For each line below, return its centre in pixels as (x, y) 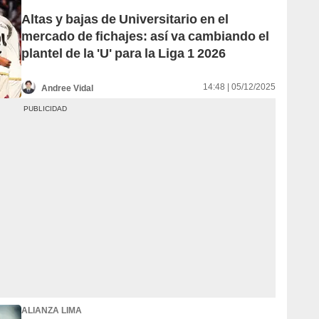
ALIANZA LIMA (52, 310)
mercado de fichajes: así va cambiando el (145, 36)
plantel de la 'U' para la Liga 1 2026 (124, 53)
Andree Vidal (67, 88)
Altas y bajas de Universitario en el (125, 19)
